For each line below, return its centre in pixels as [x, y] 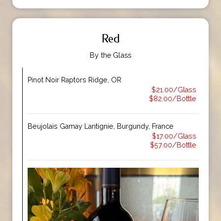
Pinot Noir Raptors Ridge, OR [74, 80]
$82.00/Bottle [173, 99]
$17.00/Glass [174, 136]
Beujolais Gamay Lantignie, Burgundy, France [101, 126]
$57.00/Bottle [173, 145]
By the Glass [110, 55]
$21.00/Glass [174, 90]
